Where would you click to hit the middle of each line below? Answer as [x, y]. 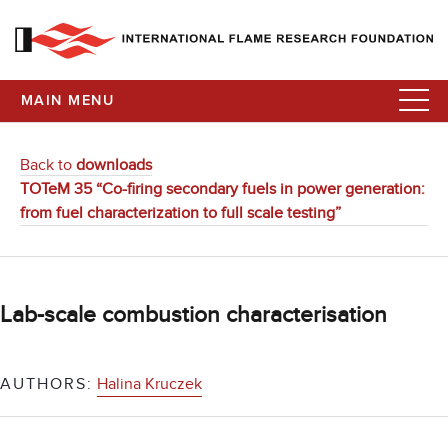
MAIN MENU [67, 101]
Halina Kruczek [149, 384]
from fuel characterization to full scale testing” [180, 213]
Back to [48, 165]
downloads [114, 165]
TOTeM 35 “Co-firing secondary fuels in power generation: [222, 189]
